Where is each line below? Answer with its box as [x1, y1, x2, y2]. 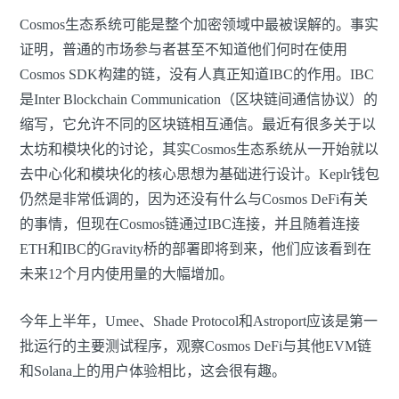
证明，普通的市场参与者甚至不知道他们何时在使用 [20, 42, 347, 58]
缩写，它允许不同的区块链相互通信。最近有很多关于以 [20, 117, 376, 133]
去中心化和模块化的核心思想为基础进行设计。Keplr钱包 [20, 167, 379, 183]
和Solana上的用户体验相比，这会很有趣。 [20, 363, 286, 379]
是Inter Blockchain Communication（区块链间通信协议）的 [20, 92, 378, 108]
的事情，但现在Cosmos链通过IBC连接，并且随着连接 [20, 216, 360, 232]
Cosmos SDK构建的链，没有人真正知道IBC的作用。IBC [20, 67, 374, 83]
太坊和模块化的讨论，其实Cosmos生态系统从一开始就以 [20, 142, 379, 158]
